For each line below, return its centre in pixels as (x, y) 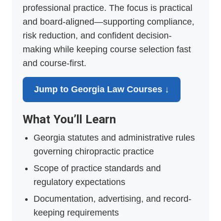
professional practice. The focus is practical (108, 8)
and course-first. (55, 63)
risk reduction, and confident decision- (97, 36)
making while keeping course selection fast (107, 50)
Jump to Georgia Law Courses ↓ (102, 90)
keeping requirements (76, 213)
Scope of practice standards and (97, 168)
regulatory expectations (79, 182)
